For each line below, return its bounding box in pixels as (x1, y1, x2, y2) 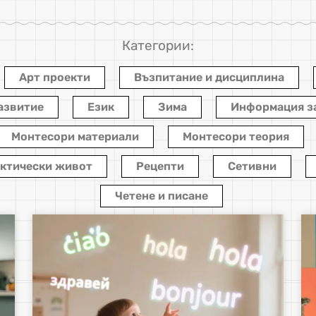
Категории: (122, 37, 194, 54)
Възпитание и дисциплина (134, 70, 284, 84)
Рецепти (135, 159, 184, 173)
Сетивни (227, 159, 276, 173)
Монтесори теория (183, 129, 289, 143)
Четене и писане (115, 188, 208, 202)
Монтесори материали (11, 129, 139, 143)
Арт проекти (19, 70, 90, 84)
